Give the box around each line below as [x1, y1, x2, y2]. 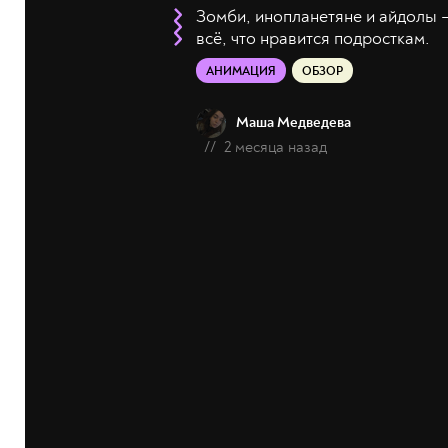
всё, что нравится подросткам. [195, 27, 430, 51]
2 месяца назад [223, 137, 327, 158]
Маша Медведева [235, 113, 351, 133]
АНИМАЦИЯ [205, 64, 276, 80]
